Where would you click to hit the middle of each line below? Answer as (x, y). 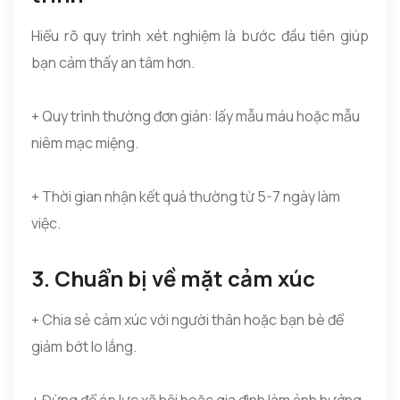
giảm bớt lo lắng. (84, 346)
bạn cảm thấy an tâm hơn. (113, 62)
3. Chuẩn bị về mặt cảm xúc (173, 278)
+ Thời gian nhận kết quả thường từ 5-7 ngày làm (186, 196)
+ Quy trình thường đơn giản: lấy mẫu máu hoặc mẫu (196, 116)
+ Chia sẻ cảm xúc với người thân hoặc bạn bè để (187, 319)
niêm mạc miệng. (85, 142)
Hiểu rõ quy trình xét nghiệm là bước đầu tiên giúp (200, 35)
